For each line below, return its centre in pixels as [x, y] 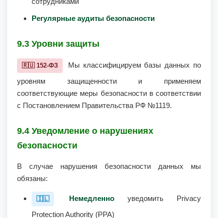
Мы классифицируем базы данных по [133, 65]
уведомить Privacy [158, 198]
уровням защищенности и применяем [109, 81]
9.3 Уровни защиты [58, 44]
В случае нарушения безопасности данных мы [109, 166]
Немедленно [92, 198]
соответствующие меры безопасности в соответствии [109, 93]
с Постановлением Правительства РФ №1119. [94, 105]
